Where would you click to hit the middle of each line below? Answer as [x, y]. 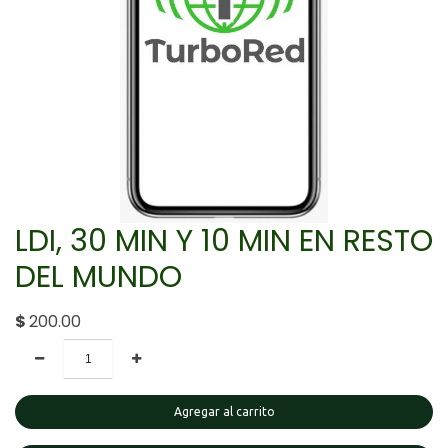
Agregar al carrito [224, 412]
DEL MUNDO [98, 276]
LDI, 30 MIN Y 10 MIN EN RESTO [224, 240]
